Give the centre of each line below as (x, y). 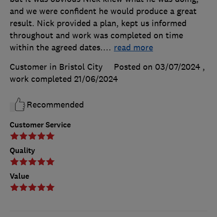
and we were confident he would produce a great (103, 11)
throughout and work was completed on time (96, 36)
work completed (42, 79)
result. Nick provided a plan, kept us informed (98, 23)
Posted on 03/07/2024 (157, 67)
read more (133, 48)
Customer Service (40, 125)
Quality (23, 151)
